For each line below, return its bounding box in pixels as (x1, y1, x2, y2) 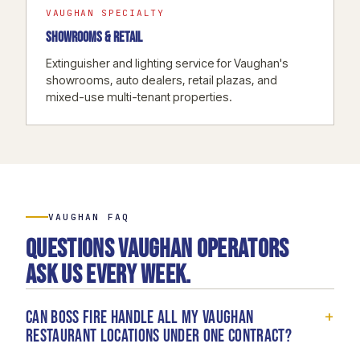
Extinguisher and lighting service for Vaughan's (46, 55, 288, 70)
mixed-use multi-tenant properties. (46, 89, 232, 104)
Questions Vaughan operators (26, 233, 289, 265)
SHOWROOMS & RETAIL (46, 28, 142, 46)
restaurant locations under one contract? (26, 325, 292, 346)
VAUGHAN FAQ (48, 211, 130, 223)
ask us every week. (26, 259, 191, 291)
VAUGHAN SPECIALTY (46, 6, 165, 18)
